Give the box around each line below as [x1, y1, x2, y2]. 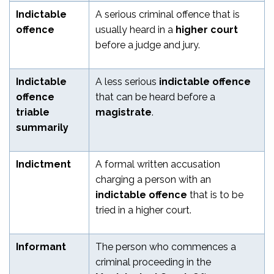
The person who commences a [95, 240, 236, 253]
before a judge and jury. [95, 39, 200, 51]
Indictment [16, 158, 71, 170]
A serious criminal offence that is [95, 8, 240, 20]
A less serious [95, 75, 159, 87]
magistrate [95, 106, 152, 118]
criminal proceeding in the [95, 256, 211, 268]
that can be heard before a [95, 91, 215, 103]
